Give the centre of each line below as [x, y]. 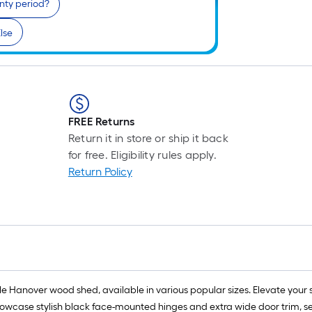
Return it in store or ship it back [148, 139]
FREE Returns [101, 122]
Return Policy [100, 172]
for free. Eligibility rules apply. [142, 155]
